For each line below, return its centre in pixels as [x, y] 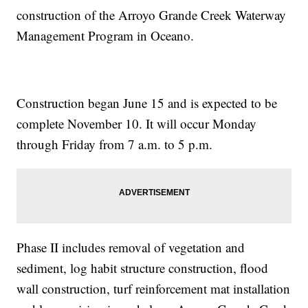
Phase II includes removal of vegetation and [131, 247]
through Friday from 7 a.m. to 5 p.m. [115, 144]
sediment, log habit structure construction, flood [143, 268]
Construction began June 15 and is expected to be [147, 103]
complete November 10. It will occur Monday [137, 124]
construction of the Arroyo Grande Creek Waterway [152, 15]
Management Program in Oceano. [106, 36]
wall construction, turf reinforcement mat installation [154, 289]
